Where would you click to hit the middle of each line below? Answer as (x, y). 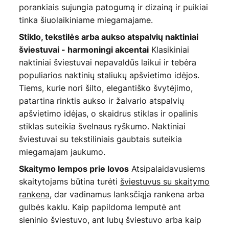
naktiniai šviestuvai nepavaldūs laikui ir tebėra (107, 63)
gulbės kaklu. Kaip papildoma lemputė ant (100, 207)
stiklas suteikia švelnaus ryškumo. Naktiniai (102, 127)
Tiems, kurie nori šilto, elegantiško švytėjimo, (106, 88)
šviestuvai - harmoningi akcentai (84, 50)
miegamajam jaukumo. (62, 152)
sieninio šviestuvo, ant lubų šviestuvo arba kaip (110, 220)
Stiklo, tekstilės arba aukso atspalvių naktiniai (108, 37)
